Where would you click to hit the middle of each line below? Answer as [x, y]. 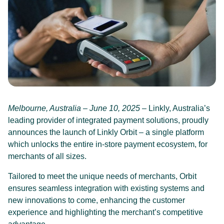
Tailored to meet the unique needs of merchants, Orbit [102, 176]
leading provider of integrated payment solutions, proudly [108, 120]
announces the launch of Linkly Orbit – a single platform [106, 132]
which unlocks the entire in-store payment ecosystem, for [108, 144]
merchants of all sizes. [47, 156]
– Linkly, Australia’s [175, 108]
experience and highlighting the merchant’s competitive [105, 212]
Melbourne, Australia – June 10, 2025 [74, 108]
